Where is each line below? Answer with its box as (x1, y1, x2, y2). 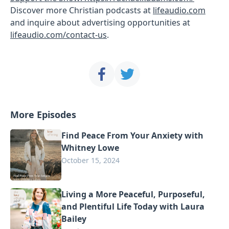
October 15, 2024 (61, 155, 120, 165)
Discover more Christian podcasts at (10, 4, 153, 16)
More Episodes (10, 108, 76, 121)
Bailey (61, 213, 86, 224)
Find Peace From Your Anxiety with (61, 129, 203, 141)
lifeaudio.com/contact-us (10, 29, 107, 40)
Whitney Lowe (61, 142, 119, 153)
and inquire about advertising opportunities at (10, 16, 190, 28)
